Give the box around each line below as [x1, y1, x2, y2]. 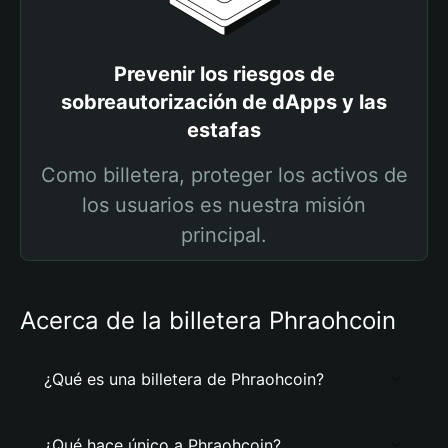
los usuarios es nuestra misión [82, 193, 366, 217]
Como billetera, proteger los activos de [40, 163, 408, 187]
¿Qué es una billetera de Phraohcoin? [44, 369, 324, 389]
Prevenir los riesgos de [113, 62, 335, 86]
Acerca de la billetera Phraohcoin [20, 306, 396, 335]
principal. [181, 223, 267, 247]
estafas [187, 118, 261, 142]
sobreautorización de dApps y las [61, 90, 387, 114]
